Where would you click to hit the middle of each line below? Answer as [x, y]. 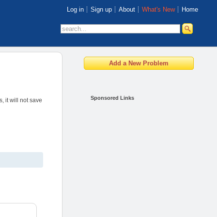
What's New [158, 9]
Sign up [101, 9]
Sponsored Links [113, 98]
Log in [75, 9]
